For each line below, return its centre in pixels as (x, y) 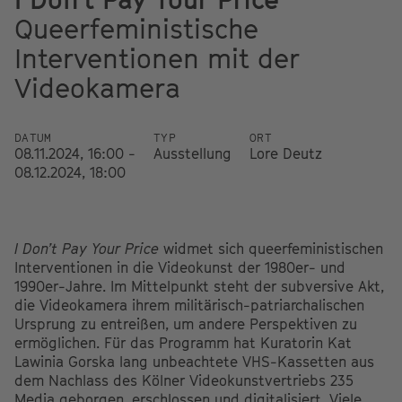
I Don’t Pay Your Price (89, 248)
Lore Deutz (286, 153)
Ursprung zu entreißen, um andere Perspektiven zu (186, 323)
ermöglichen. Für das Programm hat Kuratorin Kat (183, 342)
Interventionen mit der (157, 58)
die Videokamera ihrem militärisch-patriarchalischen (189, 305)
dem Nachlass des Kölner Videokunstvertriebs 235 (184, 380)
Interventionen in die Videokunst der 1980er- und (180, 267)
